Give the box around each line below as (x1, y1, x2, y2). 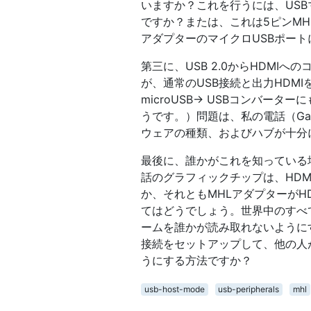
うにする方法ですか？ (141, 253, 252, 267)
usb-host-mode (144, 283, 205, 294)
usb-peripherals (218, 283, 280, 294)
